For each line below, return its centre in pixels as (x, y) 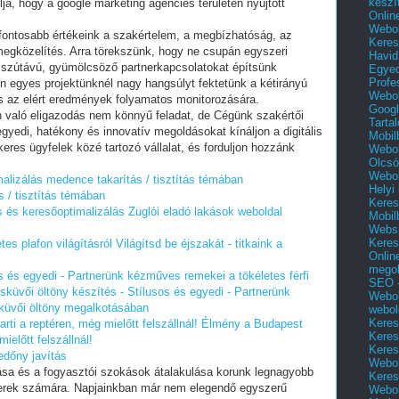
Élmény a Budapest (252, 324)
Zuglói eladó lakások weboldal (205, 212)
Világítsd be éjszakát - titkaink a (199, 244)
